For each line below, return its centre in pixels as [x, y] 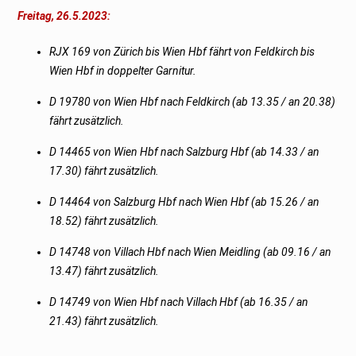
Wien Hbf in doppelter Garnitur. [123, 70]
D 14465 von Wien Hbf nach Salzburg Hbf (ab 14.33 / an [185, 151]
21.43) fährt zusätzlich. [104, 321]
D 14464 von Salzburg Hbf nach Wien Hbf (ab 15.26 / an [185, 201]
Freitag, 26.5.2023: [64, 15]
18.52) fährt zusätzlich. [104, 221]
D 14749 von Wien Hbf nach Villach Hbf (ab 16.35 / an [179, 302]
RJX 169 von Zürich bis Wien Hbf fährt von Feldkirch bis [182, 51]
